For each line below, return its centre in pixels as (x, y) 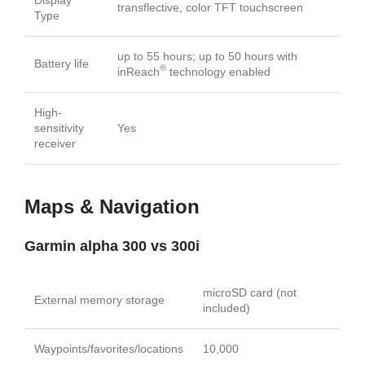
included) (226, 308)
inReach (139, 71)
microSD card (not (250, 292)
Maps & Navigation (112, 206)
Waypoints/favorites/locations (109, 348)
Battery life (62, 63)
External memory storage (99, 299)
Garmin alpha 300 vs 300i (112, 246)
